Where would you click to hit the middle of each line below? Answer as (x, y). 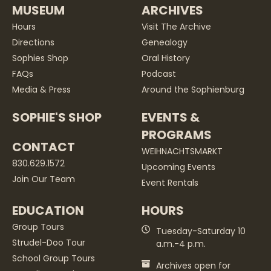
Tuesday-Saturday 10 (201, 231)
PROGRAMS (177, 135)
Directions (33, 42)
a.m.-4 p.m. (181, 244)
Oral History (166, 58)
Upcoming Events (178, 167)
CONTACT (44, 147)
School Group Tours (54, 258)
